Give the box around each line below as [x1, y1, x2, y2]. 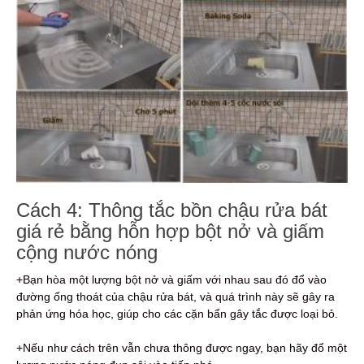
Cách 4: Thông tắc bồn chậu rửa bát [16, 199, 327, 222]
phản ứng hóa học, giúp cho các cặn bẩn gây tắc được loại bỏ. [16, 307, 338, 321]
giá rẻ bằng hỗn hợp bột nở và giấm [16, 220, 324, 243]
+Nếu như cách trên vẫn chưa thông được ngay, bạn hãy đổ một [16, 341, 347, 355]
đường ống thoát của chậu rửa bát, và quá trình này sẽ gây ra [16, 290, 335, 304]
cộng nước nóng [16, 241, 158, 264]
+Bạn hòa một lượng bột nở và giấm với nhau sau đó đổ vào [16, 273, 327, 287]
